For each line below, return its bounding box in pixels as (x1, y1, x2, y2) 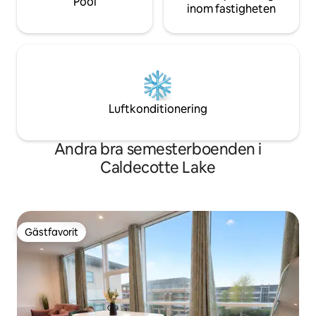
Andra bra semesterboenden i (54, 138, 262, 159)
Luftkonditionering (109, 101, 207, 116)
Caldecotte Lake (100, 157, 216, 178)
